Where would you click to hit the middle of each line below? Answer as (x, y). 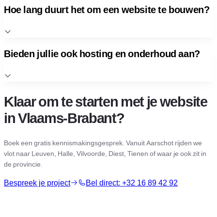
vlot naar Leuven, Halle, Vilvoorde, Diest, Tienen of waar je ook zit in (105, 154)
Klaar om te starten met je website (106, 101)
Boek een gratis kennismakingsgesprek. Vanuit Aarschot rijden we (103, 143)
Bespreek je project (37, 183)
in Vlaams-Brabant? (64, 118)
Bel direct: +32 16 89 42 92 (132, 183)
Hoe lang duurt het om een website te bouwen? (107, 9)
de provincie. (23, 164)
